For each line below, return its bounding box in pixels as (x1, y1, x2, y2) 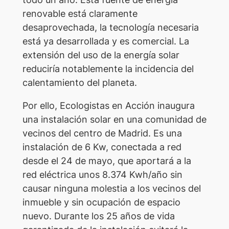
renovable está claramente (22, 8, 138, 19)
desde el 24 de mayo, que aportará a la (22, 155, 191, 167)
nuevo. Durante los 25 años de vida (22, 211, 175, 222)
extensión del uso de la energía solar (22, 50, 179, 61)
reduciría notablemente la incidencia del (22, 63, 194, 75)
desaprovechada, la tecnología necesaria (22, 22, 199, 33)
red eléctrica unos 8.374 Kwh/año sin (22, 169, 182, 180)
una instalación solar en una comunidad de (22, 114, 207, 125)
